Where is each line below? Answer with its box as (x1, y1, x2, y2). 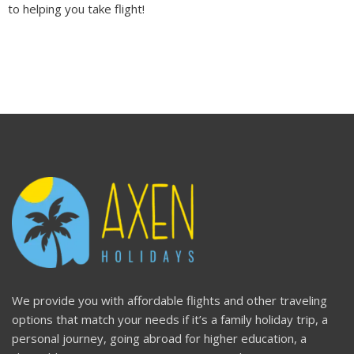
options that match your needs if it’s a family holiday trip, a (12, 311, 328, 328)
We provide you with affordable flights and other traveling (12, 292, 327, 309)
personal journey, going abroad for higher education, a (12, 330, 307, 347)
